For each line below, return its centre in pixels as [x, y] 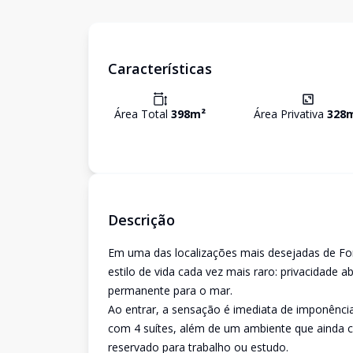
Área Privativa [291, 114]
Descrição [141, 220]
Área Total [143, 114]
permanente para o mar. [170, 290]
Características [160, 69]
